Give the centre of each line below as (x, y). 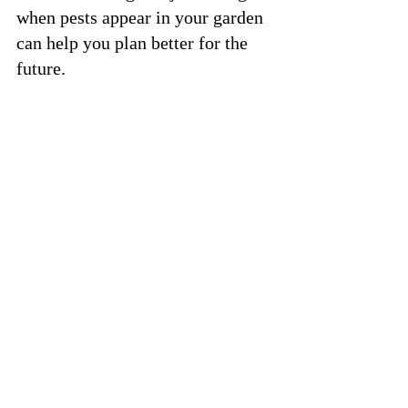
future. (41, 68)
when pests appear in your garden (142, 17)
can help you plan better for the (134, 42)
